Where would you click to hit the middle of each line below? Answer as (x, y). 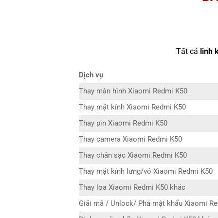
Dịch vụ (91, 75)
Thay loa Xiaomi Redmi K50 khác (132, 188)
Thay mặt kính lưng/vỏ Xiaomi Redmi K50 (146, 172)
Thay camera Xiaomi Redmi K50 (130, 140)
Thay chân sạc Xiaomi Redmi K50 (133, 156)
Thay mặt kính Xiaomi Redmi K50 (132, 108)
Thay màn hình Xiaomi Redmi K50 (133, 91)
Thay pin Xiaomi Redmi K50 (123, 124)
